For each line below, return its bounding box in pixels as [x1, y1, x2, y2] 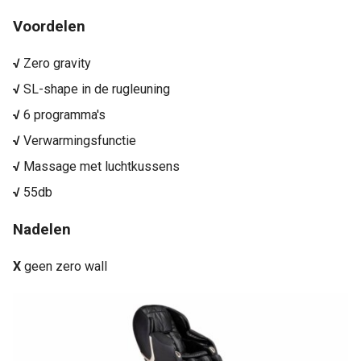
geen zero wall [21, 258, 107, 274]
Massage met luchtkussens [23, 159, 180, 175]
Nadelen [13, 220, 71, 239]
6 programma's [23, 107, 106, 123]
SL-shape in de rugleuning [23, 81, 170, 98]
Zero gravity [23, 56, 91, 72]
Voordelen [13, 18, 85, 36]
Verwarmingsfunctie [23, 133, 136, 149]
